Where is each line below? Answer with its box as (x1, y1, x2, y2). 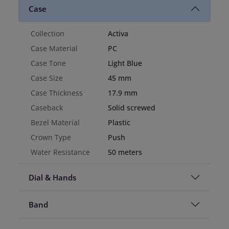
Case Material (31, 43, 78, 54)
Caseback (31, 103, 63, 113)
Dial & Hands (29, 172, 76, 183)
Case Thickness (31, 88, 83, 98)
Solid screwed (108, 103, 155, 113)
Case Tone (31, 58, 66, 68)
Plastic (108, 118, 130, 128)
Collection (31, 29, 64, 39)
